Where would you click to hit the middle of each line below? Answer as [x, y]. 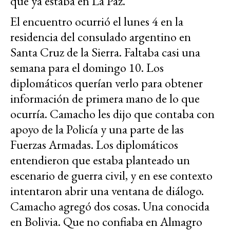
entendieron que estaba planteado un [100, 160]
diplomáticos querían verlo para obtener [107, 83]
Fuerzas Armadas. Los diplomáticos [94, 145]
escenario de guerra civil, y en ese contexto [111, 176]
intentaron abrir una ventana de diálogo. [107, 191]
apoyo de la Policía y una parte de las [97, 129]
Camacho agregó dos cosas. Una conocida [110, 206]
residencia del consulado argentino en [101, 37]
